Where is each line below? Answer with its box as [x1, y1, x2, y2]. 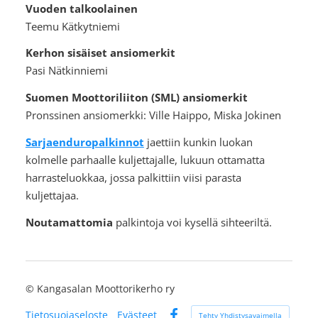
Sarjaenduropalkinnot [25, 134, 144, 149]
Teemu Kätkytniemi [25, 18, 120, 33]
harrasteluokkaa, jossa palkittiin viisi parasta [25, 170, 241, 185]
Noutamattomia [25, 214, 116, 229]
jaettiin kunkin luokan [146, 134, 253, 149]
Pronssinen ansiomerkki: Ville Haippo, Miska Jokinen [25, 108, 281, 123]
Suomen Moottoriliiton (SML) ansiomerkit [25, 90, 248, 105]
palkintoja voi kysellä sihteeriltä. [115, 214, 272, 229]
